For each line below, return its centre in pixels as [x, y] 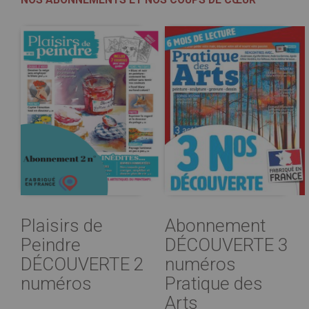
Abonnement [215, 225]
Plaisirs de [62, 225]
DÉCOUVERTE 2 [82, 264]
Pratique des [214, 283]
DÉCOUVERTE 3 [226, 245]
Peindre [51, 245]
